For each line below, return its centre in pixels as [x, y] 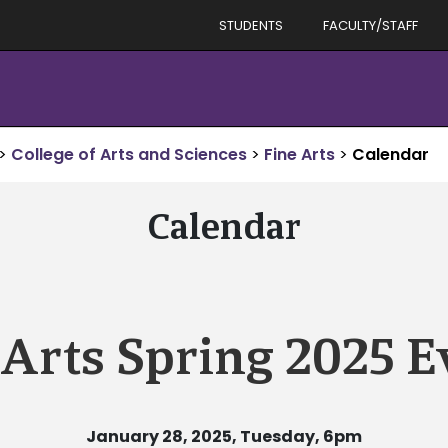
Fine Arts [299, 154]
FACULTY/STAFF [370, 25]
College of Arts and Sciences [129, 154]
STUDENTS [251, 25]
